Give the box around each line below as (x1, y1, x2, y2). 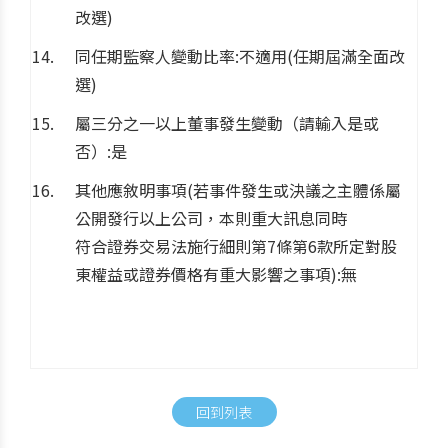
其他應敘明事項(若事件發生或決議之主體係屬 (75, 177, 401, 202)
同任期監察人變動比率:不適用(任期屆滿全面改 (75, 43, 405, 68)
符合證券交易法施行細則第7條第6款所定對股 (75, 233, 397, 258)
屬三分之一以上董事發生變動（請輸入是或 (75, 110, 379, 135)
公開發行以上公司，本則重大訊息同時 (75, 205, 347, 230)
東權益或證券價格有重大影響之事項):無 (75, 261, 357, 286)
